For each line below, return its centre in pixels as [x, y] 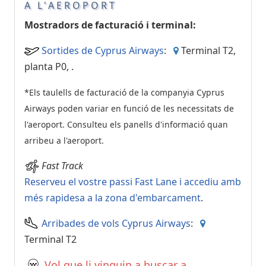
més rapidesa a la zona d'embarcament [113, 198]
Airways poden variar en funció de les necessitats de [129, 108]
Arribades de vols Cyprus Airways [116, 224]
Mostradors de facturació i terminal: [110, 25]
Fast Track [62, 165]
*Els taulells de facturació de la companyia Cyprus [124, 92]
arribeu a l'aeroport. [64, 140]
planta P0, [48, 66]
